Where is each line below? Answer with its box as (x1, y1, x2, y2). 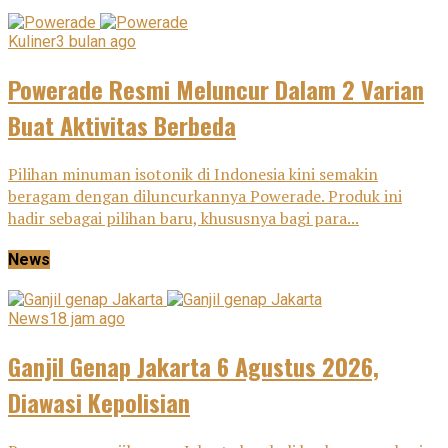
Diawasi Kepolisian (8, 384, 190, 421)
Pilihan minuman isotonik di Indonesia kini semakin (8, 162, 378, 185)
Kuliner (8, 31, 56, 51)
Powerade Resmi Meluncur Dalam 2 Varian (8, 70, 424, 107)
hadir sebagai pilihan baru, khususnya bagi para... (8, 206, 359, 229)
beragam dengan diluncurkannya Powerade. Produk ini (8, 184, 402, 207)
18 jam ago (49, 309, 125, 329)
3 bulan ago (56, 31, 136, 51)
